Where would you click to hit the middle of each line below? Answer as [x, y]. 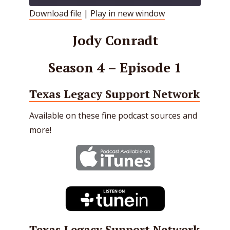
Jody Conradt [115, 40]
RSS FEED [52, 35]
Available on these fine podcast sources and [113, 115]
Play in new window [128, 13]
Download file [55, 13]
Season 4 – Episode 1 [115, 67]
